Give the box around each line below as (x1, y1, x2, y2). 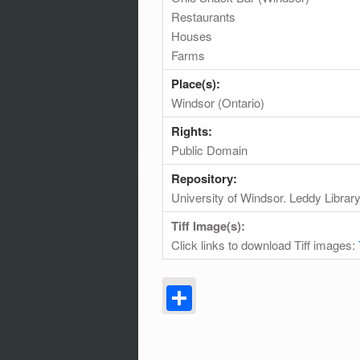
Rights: (171, 121, 215, 140)
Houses (171, 27, 212, 44)
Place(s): (171, 74, 223, 92)
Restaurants (171, 7, 235, 25)
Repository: (171, 169, 240, 187)
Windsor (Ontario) (171, 93, 264, 111)
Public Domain (171, 141, 247, 158)
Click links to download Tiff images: (171, 235, 358, 253)
